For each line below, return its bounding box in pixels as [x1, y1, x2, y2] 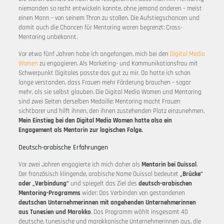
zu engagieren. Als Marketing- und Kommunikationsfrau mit [37, 59, 198, 67]
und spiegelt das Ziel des [68, 179, 138, 187]
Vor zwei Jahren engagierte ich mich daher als [18, 160, 141, 168]
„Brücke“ [179, 170, 203, 178]
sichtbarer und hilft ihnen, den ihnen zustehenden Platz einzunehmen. [18, 107, 204, 115]
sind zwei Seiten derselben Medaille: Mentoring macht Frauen [18, 97, 180, 105]
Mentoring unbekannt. [18, 33, 77, 41]
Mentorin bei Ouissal [141, 160, 196, 168]
